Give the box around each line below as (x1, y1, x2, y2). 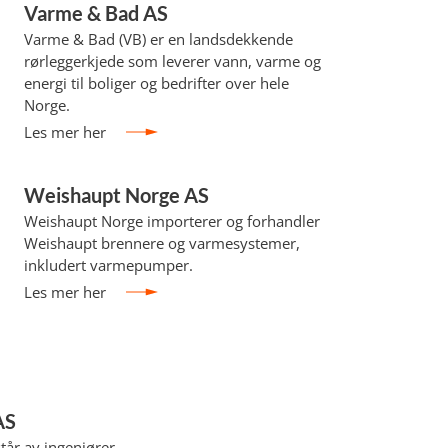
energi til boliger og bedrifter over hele (23, 73, 289, 93)
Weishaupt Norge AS (23, 183, 209, 207)
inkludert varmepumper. (23, 255, 193, 275)
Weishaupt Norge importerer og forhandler (23, 211, 320, 231)
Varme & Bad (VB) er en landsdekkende (23, 29, 293, 49)
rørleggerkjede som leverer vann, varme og (23, 51, 321, 71)
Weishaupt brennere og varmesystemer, (23, 233, 300, 253)
